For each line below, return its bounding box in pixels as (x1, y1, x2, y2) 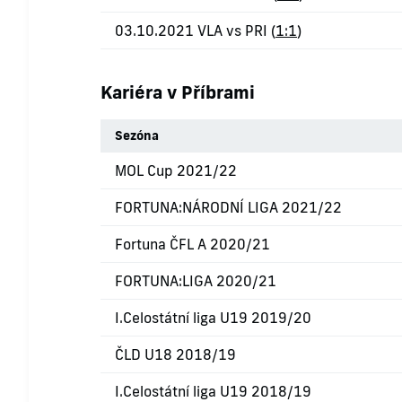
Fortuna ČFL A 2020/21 (115, 235, 270, 254)
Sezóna (115, 127, 159, 144)
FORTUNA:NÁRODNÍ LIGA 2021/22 (115, 198, 342, 217)
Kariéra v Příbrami (100, 80, 255, 104)
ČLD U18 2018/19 (115, 345, 236, 364)
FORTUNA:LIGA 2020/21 (115, 272, 276, 291)
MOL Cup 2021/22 (115, 162, 237, 180)
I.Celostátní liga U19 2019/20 (115, 309, 311, 328)
